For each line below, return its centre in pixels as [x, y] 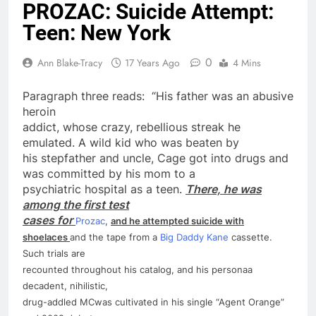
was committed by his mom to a [109, 173]
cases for [49, 220]
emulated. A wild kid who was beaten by [131, 142]
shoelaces [46, 237]
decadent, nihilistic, [65, 285]
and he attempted [151, 220]
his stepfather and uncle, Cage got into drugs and [156, 158]
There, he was [224, 189]
